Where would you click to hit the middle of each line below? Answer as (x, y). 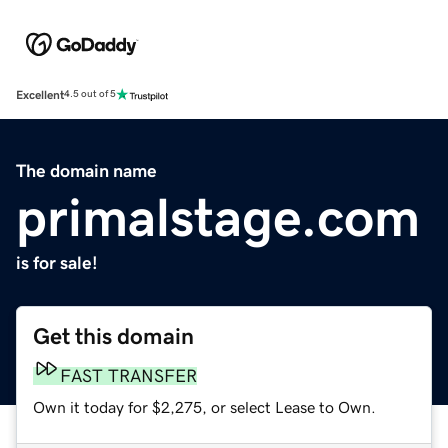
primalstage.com (218, 216)
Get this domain (113, 336)
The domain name (86, 170)
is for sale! (57, 262)
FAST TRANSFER (128, 375)
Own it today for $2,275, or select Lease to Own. (204, 406)
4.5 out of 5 (90, 94)
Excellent (40, 94)
